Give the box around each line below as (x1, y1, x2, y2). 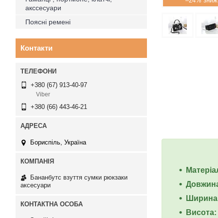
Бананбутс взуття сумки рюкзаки (30, 173, 127, 181)
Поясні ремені (25, 18, 71, 26)
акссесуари (25, 4, 61, 12)
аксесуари (20, 181, 51, 189)
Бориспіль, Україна (30, 138, 86, 146)
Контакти (20, 44, 53, 52)
